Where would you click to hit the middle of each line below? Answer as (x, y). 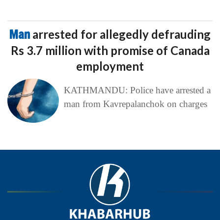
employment (110, 66)
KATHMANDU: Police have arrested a (137, 90)
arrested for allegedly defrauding (122, 34)
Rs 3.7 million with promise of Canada (110, 50)
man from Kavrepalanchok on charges (135, 104)
